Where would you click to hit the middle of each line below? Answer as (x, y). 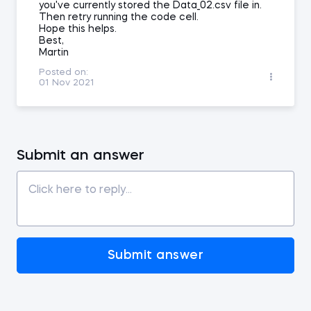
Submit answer (155, 256)
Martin (54, 53)
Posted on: (64, 73)
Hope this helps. (78, 30)
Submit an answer (81, 156)
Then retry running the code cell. (119, 18)
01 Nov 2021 (67, 83)
